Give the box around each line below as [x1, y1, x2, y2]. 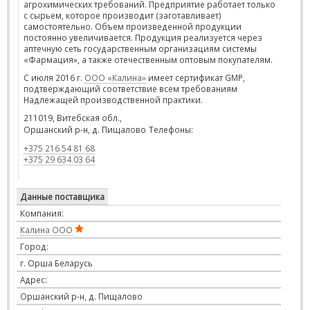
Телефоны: [149, 124, 193, 135]
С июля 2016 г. [24, 72, 84, 83]
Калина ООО [20, 224, 73, 235]
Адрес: [20, 274, 47, 285]
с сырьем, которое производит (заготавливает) [24, 10, 221, 21]
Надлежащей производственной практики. [24, 94, 203, 105]
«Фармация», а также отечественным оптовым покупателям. [24, 54, 273, 65]
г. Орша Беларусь [20, 257, 93, 268]
